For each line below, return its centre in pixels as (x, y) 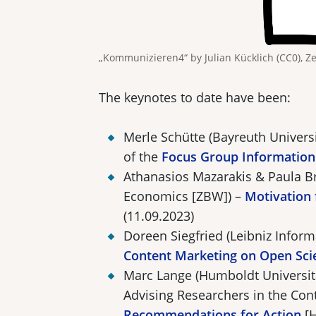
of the (142, 157)
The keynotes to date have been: (195, 98)
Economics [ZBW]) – (184, 196)
